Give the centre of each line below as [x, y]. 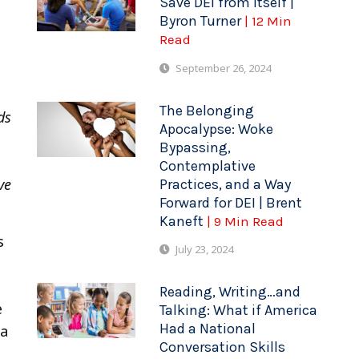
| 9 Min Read [246, 221]
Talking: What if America [239, 310]
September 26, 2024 [224, 68]
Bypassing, [196, 147]
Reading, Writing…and [230, 291]
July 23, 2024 [205, 249]
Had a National [208, 328]
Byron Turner [202, 21]
